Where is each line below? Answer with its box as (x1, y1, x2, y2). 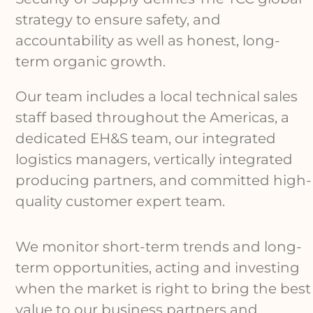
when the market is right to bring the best (15, 279, 312, 297)
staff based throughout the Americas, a (15, 109, 290, 126)
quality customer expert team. (15, 193, 226, 210)
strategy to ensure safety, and (15, 11, 221, 29)
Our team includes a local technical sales (15, 88, 298, 105)
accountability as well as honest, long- (15, 32, 281, 50)
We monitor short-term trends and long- (15, 238, 303, 255)
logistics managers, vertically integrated (15, 151, 293, 168)
